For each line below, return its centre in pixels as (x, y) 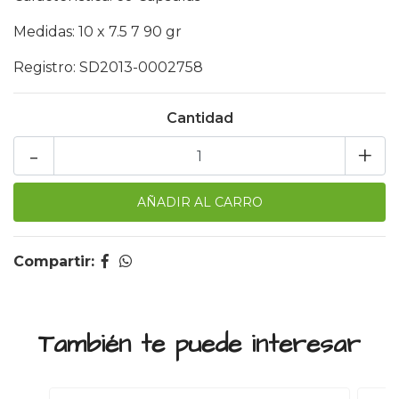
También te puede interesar (199, 344)
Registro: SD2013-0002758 (108, 67)
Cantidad (199, 118)
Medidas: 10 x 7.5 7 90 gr (99, 32)
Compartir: (54, 261)
